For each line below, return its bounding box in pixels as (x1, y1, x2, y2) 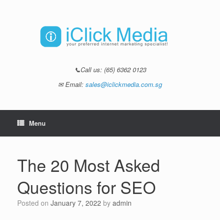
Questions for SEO (17, 175, 156, 199)
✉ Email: (58, 80, 85, 89)
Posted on (22, 198, 51, 208)
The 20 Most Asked (17, 153, 160, 177)
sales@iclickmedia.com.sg (85, 80, 162, 89)
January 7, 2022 (51, 198, 101, 208)
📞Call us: (74, 65, 104, 74)
